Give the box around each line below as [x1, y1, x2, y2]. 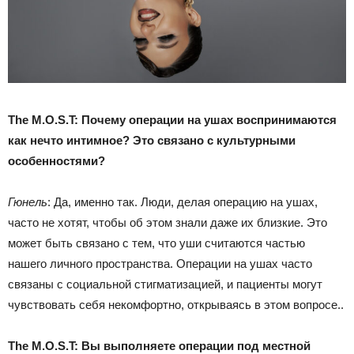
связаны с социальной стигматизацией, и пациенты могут [8, 277, 322, 291]
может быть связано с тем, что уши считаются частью [8, 235, 305, 250]
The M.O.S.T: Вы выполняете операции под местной [8, 338, 311, 352]
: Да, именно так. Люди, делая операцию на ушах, [47, 194, 318, 209]
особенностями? [8, 153, 105, 168]
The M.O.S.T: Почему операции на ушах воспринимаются [8, 112, 337, 126]
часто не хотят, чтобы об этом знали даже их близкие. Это [8, 215, 327, 229]
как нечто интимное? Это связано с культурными [8, 133, 296, 147]
